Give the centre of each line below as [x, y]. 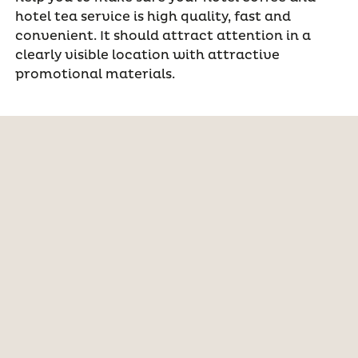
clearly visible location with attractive [147, 56]
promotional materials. [95, 75]
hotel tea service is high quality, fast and [153, 17]
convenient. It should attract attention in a [163, 36]
